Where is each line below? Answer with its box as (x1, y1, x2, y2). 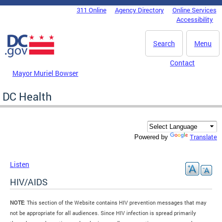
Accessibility (176, 15, 213, 24)
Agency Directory (114, 5, 164, 14)
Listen (10, 160, 29, 169)
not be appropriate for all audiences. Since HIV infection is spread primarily (10, 209, 196, 217)
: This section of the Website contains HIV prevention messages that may (24, 199, 207, 206)
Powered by (134, 133, 170, 141)
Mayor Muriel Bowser (12, 68, 78, 78)
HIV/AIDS (10, 176, 48, 188)
